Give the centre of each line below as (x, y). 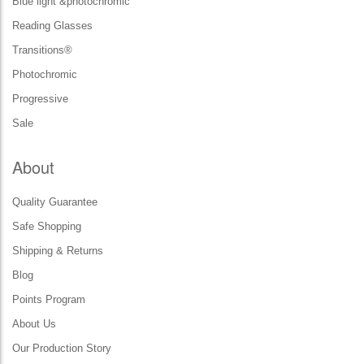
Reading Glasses (52, 26)
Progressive (40, 99)
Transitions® (42, 50)
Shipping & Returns (58, 251)
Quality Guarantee (55, 202)
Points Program (49, 299)
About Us (34, 324)
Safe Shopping (47, 226)
